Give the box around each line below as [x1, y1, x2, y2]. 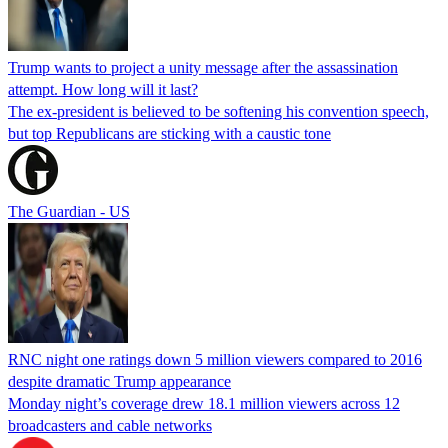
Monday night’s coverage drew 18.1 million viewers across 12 [8, 394, 400, 412]
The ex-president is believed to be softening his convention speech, [8, 102, 429, 120]
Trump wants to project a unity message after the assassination [8, 58, 398, 76]
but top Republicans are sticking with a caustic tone [8, 124, 331, 142]
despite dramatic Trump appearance [8, 372, 231, 390]
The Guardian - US [8, 202, 130, 220]
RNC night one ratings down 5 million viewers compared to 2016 [8, 350, 422, 368]
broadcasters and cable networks [8, 416, 212, 434]
